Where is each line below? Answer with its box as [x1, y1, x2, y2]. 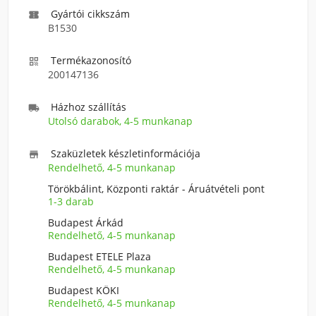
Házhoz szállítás [51, 100, 126, 114]
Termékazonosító [51, 54, 131, 67]
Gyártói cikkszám [51, 7, 130, 20]
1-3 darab [48, 195, 94, 208]
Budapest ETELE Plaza [48, 250, 151, 263]
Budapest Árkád [48, 216, 123, 229]
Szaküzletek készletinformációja [51, 147, 200, 160]
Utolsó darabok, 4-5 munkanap [48, 114, 193, 128]
